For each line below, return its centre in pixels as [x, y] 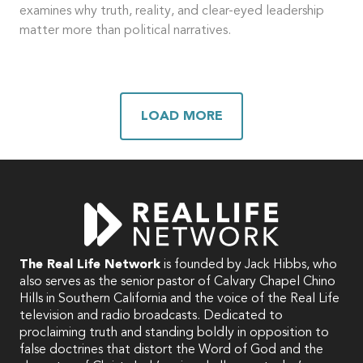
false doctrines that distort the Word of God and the [171, 350]
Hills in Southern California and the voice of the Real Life [179, 299]
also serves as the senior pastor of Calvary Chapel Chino [177, 282]
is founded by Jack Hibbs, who [249, 265]
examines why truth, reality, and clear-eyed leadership [172, 12]
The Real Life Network [90, 265]
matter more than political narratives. [125, 31]
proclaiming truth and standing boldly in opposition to [174, 333]
